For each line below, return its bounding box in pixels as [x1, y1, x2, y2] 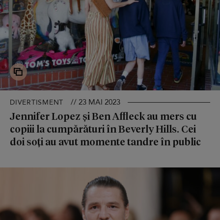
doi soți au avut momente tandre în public [10, 135, 201, 148]
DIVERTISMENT [10, 98, 63, 108]
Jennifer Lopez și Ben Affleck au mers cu [10, 110, 197, 123]
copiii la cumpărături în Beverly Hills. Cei [10, 122, 196, 136]
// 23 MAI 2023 [71, 97, 120, 108]
